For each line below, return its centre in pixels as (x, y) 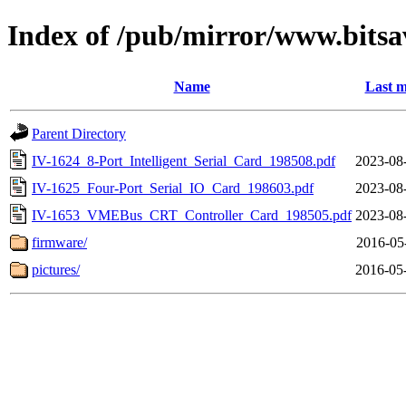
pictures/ (56, 269)
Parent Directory (79, 133)
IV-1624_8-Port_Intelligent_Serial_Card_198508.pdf (184, 160)
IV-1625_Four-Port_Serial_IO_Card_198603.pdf (173, 188)
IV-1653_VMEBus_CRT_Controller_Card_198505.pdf (192, 215)
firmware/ (59, 242)
